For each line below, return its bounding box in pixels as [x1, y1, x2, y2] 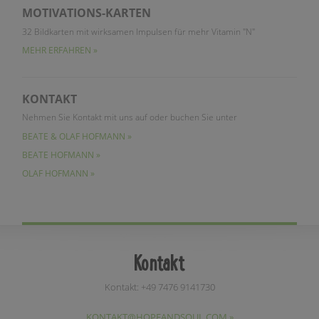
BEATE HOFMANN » [22, 149, 101, 161]
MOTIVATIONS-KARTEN [22, 4, 152, 21]
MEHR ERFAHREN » [22, 44, 98, 56]
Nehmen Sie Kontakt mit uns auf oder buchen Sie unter [22, 111, 238, 123]
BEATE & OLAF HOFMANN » [22, 130, 132, 142]
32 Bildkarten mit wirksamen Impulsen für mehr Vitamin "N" [22, 25, 256, 37]
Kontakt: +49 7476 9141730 [104, 281, 215, 294]
